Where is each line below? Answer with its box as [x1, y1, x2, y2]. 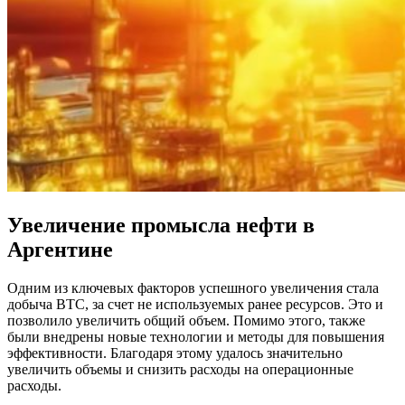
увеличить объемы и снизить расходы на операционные [7, 361, 353, 377]
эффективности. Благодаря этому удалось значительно [7, 344, 343, 361]
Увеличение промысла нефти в [7, 212, 315, 237]
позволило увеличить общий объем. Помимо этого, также [7, 312, 365, 328]
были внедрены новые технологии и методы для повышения [7, 328, 384, 344]
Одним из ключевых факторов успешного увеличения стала [7, 279, 379, 296]
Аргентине [7, 237, 113, 261]
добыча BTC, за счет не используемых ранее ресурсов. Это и [7, 296, 383, 312]
